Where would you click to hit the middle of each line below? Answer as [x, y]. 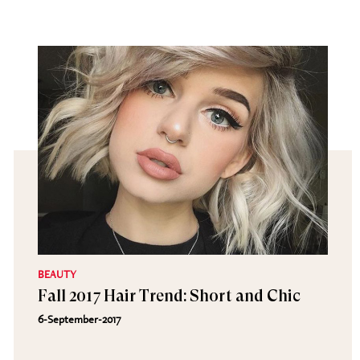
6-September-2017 [79, 319]
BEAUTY [57, 274]
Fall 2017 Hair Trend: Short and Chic [169, 296]
